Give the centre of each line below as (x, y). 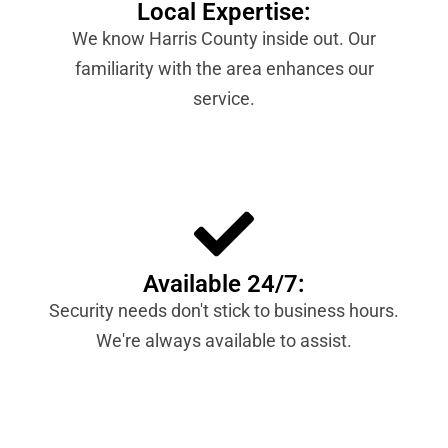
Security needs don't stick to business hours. (224, 311)
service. (224, 99)
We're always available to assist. (224, 341)
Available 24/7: (224, 284)
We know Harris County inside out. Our (224, 39)
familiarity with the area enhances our (224, 69)
